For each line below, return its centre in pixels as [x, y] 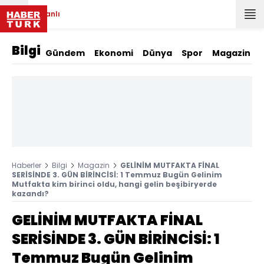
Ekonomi [114, 53]
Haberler [27, 165]
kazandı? [30, 194]
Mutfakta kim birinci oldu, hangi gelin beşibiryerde [114, 184]
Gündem [65, 53]
